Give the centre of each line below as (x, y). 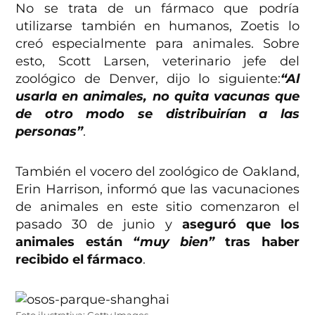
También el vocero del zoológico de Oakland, (157, 172)
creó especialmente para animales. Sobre (157, 44)
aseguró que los (240, 225)
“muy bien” (174, 242)
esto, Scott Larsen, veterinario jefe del (157, 62)
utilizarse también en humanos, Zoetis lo (157, 26)
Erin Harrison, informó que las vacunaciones (157, 189)
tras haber (257, 242)
